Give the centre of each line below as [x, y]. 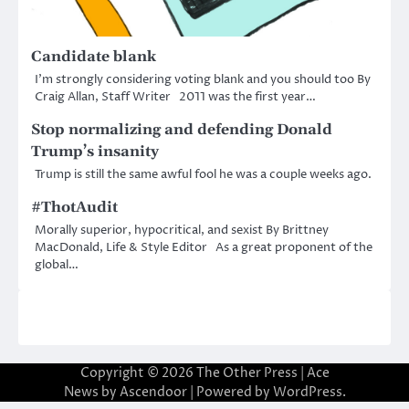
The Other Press [246, 373]
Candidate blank [94, 57]
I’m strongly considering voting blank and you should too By [203, 80]
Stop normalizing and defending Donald [182, 130]
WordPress [307, 393]
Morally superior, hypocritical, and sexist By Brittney [182, 231]
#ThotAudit [74, 208]
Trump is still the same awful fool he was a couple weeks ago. [203, 175]
